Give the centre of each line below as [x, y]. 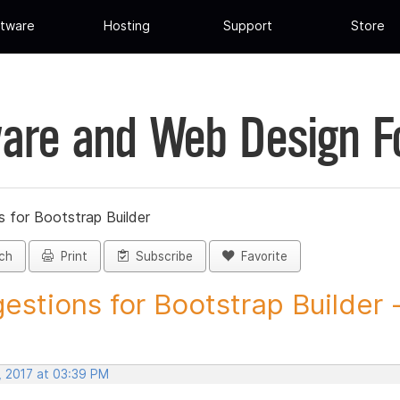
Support [247, 26]
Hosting [127, 26]
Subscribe [161, 257]
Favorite [261, 257]
